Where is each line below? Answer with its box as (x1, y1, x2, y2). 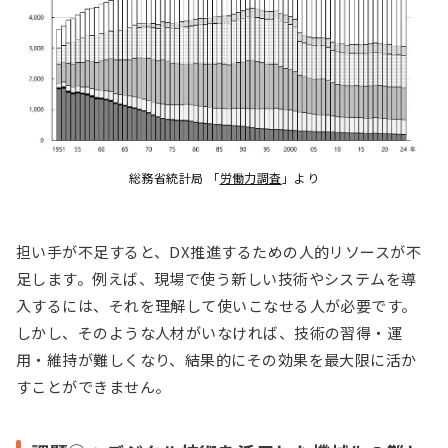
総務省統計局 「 (128, 169, 220, 187)
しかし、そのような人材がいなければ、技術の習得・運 (16, 322, 403, 344)
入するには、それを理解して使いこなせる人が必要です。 (16, 295, 417, 317)
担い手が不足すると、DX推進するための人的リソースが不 (16, 241, 422, 263)
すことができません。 (16, 376, 171, 398)
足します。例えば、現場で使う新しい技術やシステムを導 (16, 268, 417, 290)
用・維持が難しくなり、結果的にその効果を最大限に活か (16, 349, 417, 371)
